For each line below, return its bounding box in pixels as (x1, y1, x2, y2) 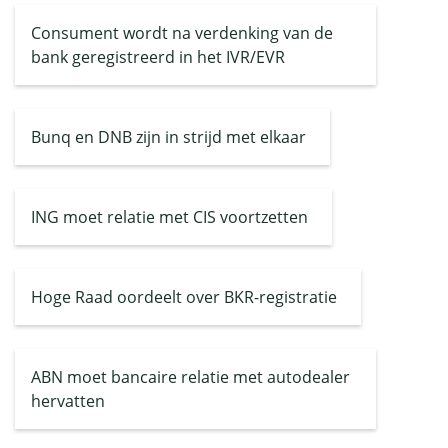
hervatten (31, 390, 105, 412)
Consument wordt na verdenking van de (31, 22, 333, 44)
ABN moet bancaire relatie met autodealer (31, 366, 350, 388)
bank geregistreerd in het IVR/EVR (31, 46, 285, 68)
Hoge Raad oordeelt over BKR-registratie (31, 286, 337, 308)
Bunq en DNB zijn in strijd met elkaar (31, 126, 306, 148)
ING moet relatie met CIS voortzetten (31, 206, 308, 228)
